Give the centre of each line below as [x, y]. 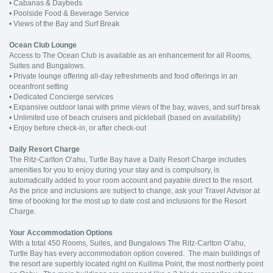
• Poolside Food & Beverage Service [69, 13]
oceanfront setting [39, 87]
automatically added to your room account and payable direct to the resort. [131, 180]
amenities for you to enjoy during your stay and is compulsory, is [114, 170]
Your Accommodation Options [61, 233]
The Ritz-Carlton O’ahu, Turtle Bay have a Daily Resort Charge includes [128, 160]
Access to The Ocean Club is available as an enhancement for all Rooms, [130, 55]
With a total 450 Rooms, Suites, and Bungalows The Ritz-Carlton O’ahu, [127, 243]
